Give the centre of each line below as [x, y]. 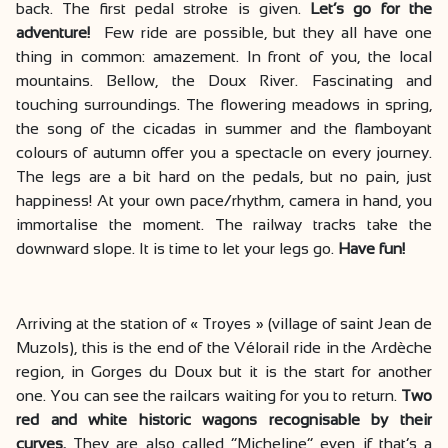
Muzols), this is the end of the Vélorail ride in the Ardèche [224, 347]
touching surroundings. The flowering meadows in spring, [224, 104]
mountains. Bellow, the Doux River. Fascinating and [224, 80]
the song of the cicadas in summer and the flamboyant [224, 128]
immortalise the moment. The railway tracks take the [224, 224]
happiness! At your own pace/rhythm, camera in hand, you [224, 200]
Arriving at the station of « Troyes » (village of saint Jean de [224, 323]
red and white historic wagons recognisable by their [224, 419]
